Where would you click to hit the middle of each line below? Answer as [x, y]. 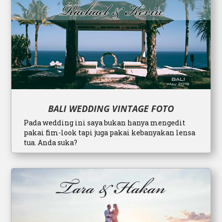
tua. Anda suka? [51, 142]
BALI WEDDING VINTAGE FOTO [111, 108]
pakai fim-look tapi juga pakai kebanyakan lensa [110, 132]
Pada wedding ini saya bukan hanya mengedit [105, 122]
